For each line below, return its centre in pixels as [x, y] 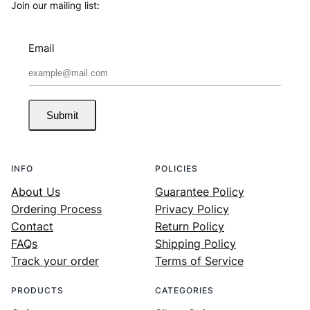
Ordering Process [56, 209]
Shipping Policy [195, 243]
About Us [36, 191]
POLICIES [176, 168]
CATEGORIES [184, 290]
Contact [32, 226]
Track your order [55, 261]
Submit [62, 115]
